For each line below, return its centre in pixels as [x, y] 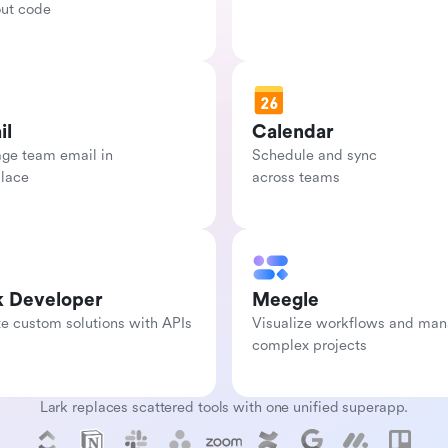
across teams [296, 177]
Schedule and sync [314, 155]
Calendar [293, 132]
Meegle [285, 300]
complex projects [309, 345]
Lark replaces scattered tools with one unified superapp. [224, 407]
